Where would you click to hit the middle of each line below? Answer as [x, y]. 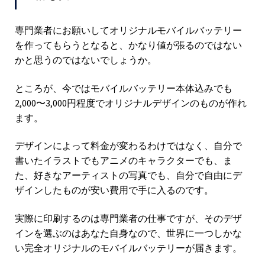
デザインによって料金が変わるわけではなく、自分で [128, 146]
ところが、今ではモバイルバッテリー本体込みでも [124, 88]
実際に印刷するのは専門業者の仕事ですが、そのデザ [128, 218]
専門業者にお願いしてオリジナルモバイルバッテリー [128, 30]
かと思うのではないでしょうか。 [86, 59]
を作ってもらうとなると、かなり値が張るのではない [128, 45]
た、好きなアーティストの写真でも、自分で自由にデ [128, 175]
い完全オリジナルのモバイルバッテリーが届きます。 [128, 248]
